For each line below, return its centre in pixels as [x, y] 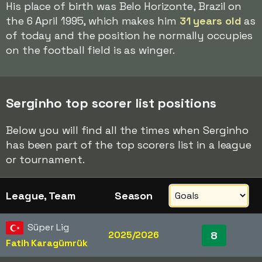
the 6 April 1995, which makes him [93, 21]
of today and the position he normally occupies [130, 35]
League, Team [41, 196]
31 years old [210, 21]
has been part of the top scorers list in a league [129, 145]
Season [134, 196]
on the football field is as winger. [90, 50]
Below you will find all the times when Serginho [127, 130]
